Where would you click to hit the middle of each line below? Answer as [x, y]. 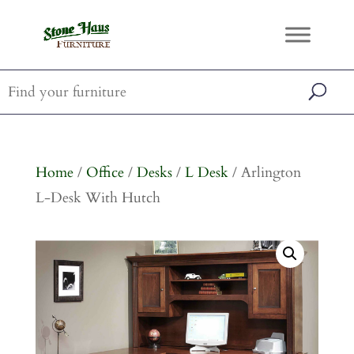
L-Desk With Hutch [98, 198]
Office [105, 173]
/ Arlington [264, 173]
